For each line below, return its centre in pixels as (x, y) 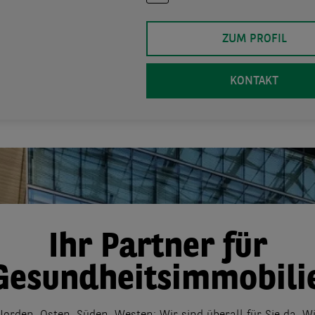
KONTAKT (254, 82)
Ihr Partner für (157, 249)
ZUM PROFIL (254, 39)
